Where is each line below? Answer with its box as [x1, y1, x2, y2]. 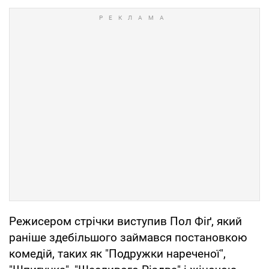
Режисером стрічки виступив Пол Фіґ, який [9, 214, 242, 228]
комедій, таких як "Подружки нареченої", [9, 246, 226, 261]
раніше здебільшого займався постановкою [9, 230, 247, 244]
